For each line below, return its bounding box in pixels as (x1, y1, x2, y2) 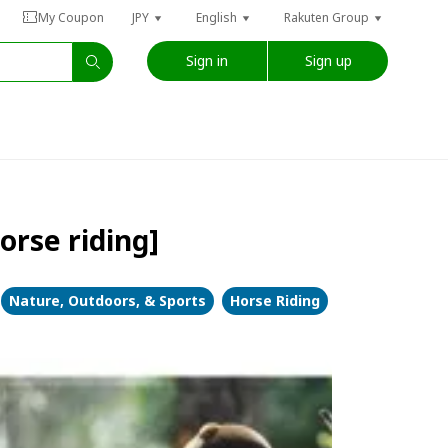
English (196, 9, 237, 26)
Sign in (186, 50, 228, 70)
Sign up (304, 50, 352, 70)
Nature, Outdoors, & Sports (8, 291, 206, 310)
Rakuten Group (284, 9, 369, 26)
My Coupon (38, 9, 104, 26)
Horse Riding (229, 291, 320, 310)
